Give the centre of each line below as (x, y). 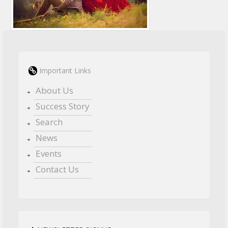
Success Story (63, 106)
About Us (54, 90)
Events (49, 153)
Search (49, 122)
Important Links (64, 70)
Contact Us (57, 169)
